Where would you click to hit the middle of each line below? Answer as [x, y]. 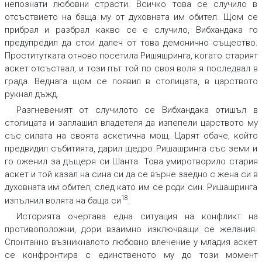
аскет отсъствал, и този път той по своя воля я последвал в [131, 69]
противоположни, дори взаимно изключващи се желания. [131, 230]
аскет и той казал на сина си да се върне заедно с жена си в [131, 175]
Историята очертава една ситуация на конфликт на [137, 217]
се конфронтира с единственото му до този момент [131, 255]
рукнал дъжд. [32, 94]
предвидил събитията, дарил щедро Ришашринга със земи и [131, 149]
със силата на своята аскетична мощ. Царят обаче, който [131, 136]
